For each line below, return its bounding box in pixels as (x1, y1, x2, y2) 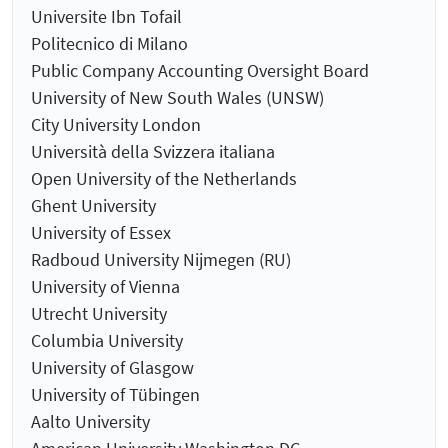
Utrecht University (31, 302, 167, 326)
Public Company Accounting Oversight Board (31, 59, 369, 83)
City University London (31, 113, 201, 137)
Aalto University (31, 410, 150, 434)
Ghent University (31, 194, 156, 218)
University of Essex (31, 221, 171, 245)
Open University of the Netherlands (31, 167, 297, 191)
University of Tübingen (31, 383, 200, 407)
